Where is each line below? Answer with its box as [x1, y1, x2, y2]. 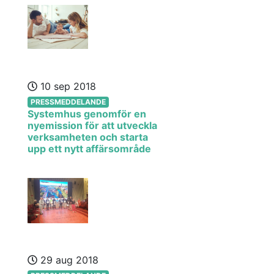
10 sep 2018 [37, 80, 96, 92]
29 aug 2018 [37, 254, 98, 266]
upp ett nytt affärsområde [28, 143, 151, 155]
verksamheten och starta [28, 131, 148, 143]
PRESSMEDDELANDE [30, 97, 106, 106]
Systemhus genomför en [28, 108, 146, 120]
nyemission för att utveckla [28, 119, 157, 131]
